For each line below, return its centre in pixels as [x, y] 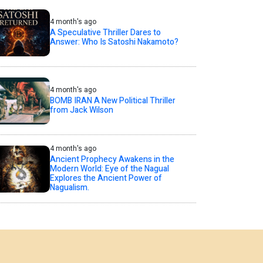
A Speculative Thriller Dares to [105, 33]
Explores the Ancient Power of [106, 178]
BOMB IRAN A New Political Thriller [112, 101]
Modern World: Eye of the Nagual [109, 169]
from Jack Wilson [81, 110]
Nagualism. [69, 188]
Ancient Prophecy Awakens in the [112, 160]
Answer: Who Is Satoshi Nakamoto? [114, 42]
